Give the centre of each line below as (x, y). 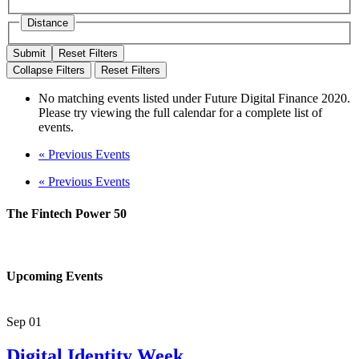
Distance (48, 22)
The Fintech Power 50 (67, 213)
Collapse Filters (49, 71)
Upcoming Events (54, 276)
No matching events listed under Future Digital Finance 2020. (194, 99)
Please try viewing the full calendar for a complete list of (180, 113)
